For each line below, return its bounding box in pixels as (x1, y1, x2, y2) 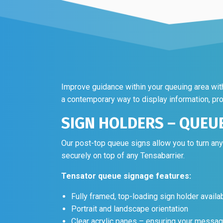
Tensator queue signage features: (61, 142, 191, 152)
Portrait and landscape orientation (71, 175, 188, 185)
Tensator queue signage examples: (61, 208, 194, 218)
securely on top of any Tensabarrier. (61, 122, 185, 132)
